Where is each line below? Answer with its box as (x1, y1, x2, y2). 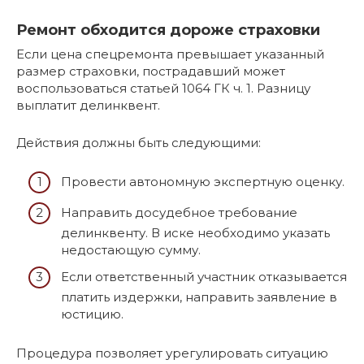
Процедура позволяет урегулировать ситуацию (16, 345, 328, 361)
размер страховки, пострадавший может (16, 63, 285, 79)
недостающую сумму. (61, 241, 201, 258)
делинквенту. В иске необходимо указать (61, 224, 330, 240)
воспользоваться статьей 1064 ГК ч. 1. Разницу (16, 80, 310, 96)
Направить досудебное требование (61, 204, 297, 220)
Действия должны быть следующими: (16, 134, 261, 150)
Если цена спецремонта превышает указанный (16, 45, 324, 62)
